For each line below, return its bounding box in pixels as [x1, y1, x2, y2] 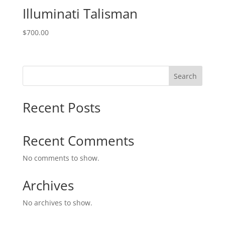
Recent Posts [22, 98, 100, 117]
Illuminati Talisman [22, 5, 138, 23]
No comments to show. [22, 153, 99, 163]
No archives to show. [22, 198, 92, 208]
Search [174, 71, 197, 81]
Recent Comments [22, 132, 134, 150]
